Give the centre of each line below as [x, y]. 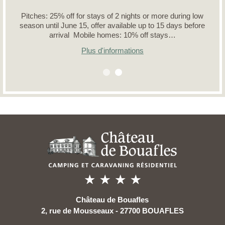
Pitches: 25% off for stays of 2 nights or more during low [113, 16]
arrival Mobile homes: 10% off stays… [112, 35]
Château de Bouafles [113, 200]
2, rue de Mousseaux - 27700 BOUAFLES [112, 211]
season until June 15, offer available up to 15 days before [113, 25]
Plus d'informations [112, 50]
